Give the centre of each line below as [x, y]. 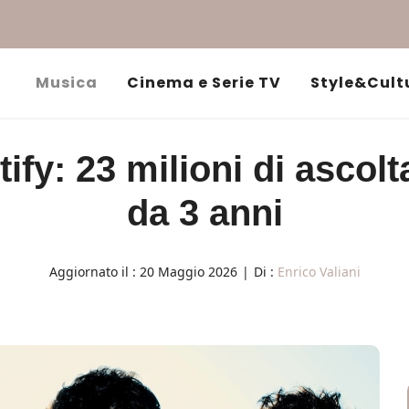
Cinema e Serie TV [204, 83]
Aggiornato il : [94, 272]
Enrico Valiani [319, 272]
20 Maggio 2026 [188, 272]
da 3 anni [204, 213]
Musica [67, 83]
